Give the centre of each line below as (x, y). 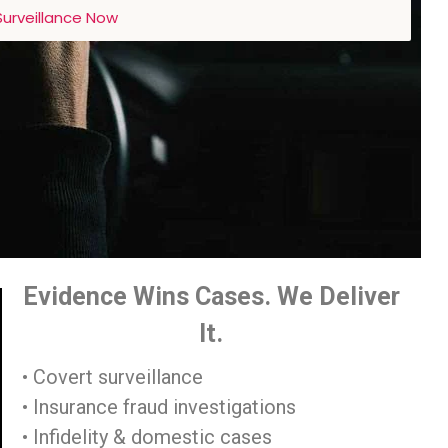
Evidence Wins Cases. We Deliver (211, 296)
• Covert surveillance (112, 376)
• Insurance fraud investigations (158, 406)
